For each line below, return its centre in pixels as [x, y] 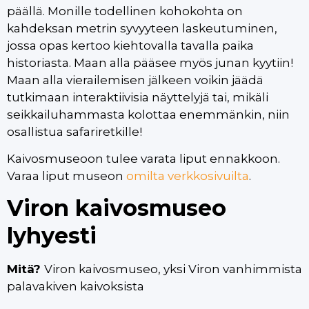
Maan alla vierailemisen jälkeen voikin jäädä [135, 80]
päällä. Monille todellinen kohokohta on [125, 11]
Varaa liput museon [67, 176]
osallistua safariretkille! [76, 131]
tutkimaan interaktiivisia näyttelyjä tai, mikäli [138, 97]
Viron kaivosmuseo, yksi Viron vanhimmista [173, 269]
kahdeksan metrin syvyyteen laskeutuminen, [142, 28]
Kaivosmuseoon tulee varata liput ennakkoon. [143, 159]
